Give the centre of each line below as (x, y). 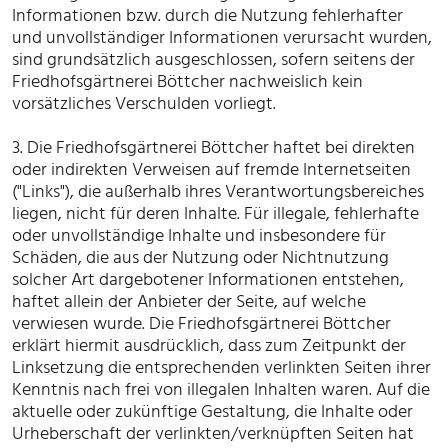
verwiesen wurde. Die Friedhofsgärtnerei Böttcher (201, 323)
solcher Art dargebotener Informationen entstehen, (208, 279)
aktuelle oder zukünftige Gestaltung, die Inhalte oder (212, 411)
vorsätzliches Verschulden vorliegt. (144, 103)
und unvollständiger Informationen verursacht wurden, (222, 37)
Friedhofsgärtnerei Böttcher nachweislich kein (187, 81)
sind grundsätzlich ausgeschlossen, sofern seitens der (213, 59)
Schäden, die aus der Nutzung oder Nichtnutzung (200, 257)
